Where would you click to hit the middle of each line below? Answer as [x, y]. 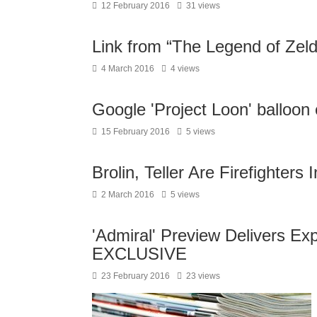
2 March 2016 [128, 194]
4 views [185, 68]
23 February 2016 [136, 276]
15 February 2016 [136, 131]
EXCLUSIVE [139, 253]
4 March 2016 [128, 68]
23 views [203, 276]
